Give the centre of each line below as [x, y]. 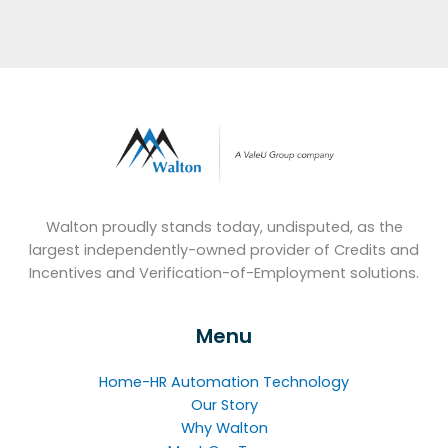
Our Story [224, 404]
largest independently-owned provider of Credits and [224, 250]
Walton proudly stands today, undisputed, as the [224, 227]
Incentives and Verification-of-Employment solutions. [224, 273]
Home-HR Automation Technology [224, 381]
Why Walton [224, 427]
